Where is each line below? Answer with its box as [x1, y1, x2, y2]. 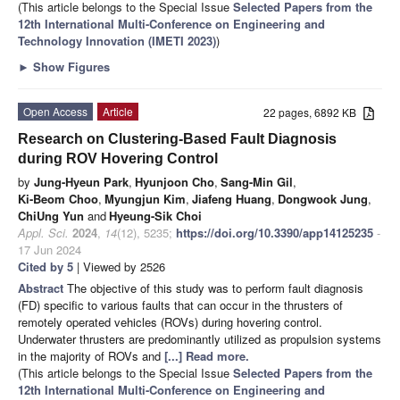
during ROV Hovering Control [18, 151, 218, 167]
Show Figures [29, 58, 110, 76]
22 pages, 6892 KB [263, 104, 364, 121]
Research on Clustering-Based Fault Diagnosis [18, 131, 337, 147]
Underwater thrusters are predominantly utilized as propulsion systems [18, 330, 381, 348]
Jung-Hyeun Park [34, 173, 129, 191]
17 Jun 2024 [18, 241, 81, 259]
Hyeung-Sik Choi [109, 207, 202, 225]
